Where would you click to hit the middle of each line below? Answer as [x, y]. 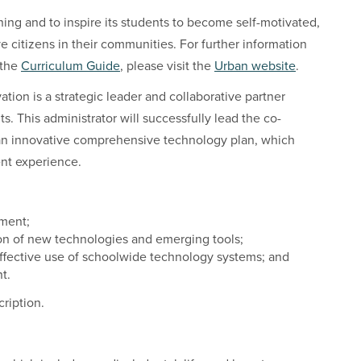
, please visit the [167, 66]
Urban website [255, 66]
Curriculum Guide [71, 66]
